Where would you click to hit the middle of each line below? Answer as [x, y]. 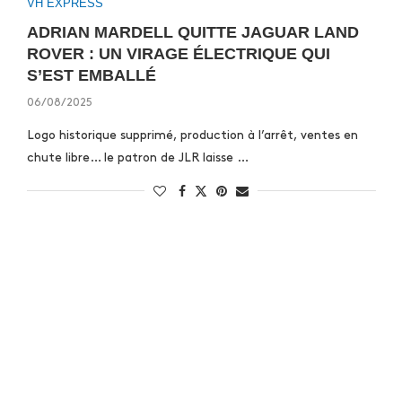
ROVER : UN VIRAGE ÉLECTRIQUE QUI [178, 54]
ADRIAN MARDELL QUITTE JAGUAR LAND [192, 32]
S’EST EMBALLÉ [91, 75]
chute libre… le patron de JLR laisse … [137, 157]
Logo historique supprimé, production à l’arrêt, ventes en [192, 135]
